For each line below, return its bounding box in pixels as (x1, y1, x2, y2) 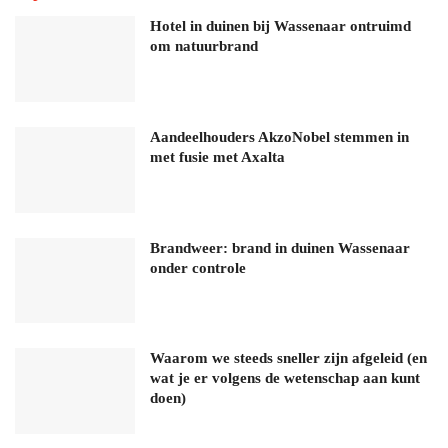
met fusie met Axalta (150, 148, 285, 165)
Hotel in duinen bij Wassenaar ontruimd (150, 18, 411, 35)
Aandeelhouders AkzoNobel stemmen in (150, 128, 409, 145)
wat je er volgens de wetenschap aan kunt (150, 370, 420, 387)
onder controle (150, 259, 246, 276)
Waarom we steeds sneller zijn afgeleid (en (150, 350, 427, 367)
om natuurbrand (150, 38, 258, 55)
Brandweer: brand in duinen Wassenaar (150, 239, 410, 256)
